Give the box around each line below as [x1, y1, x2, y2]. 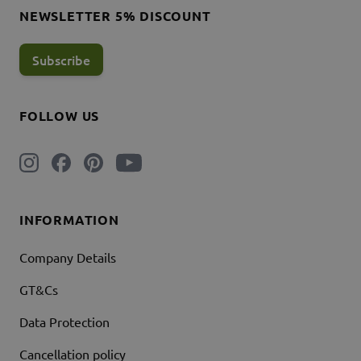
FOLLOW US [19, 107, 100, 125]
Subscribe [32, 51, 90, 69]
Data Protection [19, 313, 110, 330]
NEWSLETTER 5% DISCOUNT [19, 7, 211, 25]
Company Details [19, 249, 116, 266]
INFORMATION [19, 211, 119, 229]
